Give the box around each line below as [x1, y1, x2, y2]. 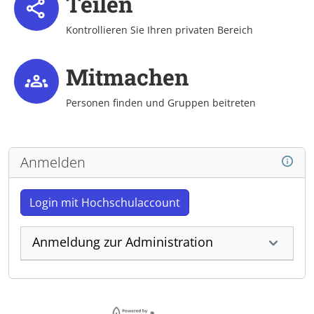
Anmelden [20, 153, 86, 172]
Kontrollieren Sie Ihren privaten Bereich [66, 23, 253, 36]
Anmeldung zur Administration [32, 233, 213, 250]
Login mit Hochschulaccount [29, 195, 180, 210]
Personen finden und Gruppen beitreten [66, 96, 256, 109]
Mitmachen [66, 62, 189, 92]
